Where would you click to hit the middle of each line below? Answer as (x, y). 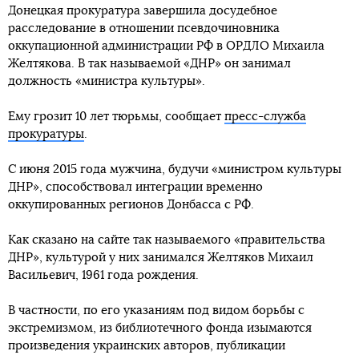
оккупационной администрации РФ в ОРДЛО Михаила (166, 46)
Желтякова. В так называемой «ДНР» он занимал (149, 64)
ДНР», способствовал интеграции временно (135, 188)
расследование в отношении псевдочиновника (144, 29)
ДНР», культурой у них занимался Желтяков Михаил (161, 258)
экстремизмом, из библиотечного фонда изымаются (160, 329)
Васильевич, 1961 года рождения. (103, 276)
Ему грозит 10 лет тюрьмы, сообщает (116, 117)
